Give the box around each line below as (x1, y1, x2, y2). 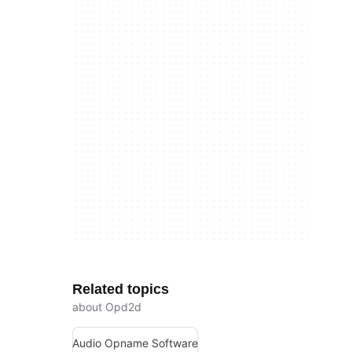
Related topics (72, 281, 169, 297)
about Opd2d (72, 300, 141, 313)
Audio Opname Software (72, 335, 198, 350)
